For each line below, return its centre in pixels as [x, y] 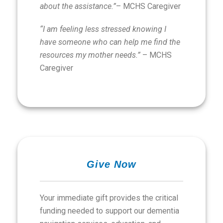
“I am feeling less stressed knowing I [103, 29]
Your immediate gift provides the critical [109, 198]
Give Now [111, 164]
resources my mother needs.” [91, 55]
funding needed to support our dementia [110, 211]
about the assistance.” [78, 6]
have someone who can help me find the [110, 42]
